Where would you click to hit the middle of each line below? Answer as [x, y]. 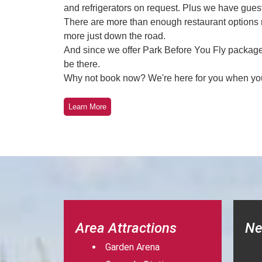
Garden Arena [133, 247]
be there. [82, 64]
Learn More [88, 107]
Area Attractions [126, 228]
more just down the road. [115, 36]
